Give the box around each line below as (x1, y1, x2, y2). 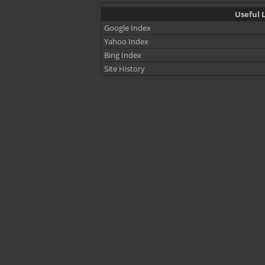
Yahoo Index (104, 36, 148, 47)
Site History (104, 63, 145, 74)
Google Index (104, 22, 151, 33)
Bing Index (104, 50, 141, 60)
